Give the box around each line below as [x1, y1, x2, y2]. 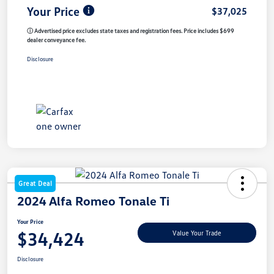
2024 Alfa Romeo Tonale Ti [17, 193, 169, 208]
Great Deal [18, 179, 52, 187]
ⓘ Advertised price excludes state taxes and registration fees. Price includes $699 [27, 26, 234, 34]
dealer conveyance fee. [27, 35, 86, 43]
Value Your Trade [172, 229, 221, 237]
